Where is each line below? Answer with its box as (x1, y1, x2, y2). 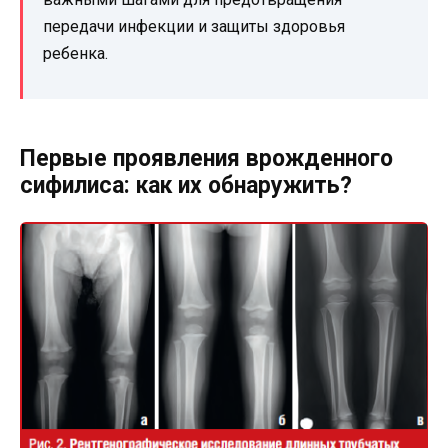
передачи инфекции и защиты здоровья (43, 16, 345, 36)
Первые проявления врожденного (20, 144, 393, 172)
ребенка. (43, 43, 108, 63)
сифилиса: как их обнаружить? (20, 171, 352, 199)
